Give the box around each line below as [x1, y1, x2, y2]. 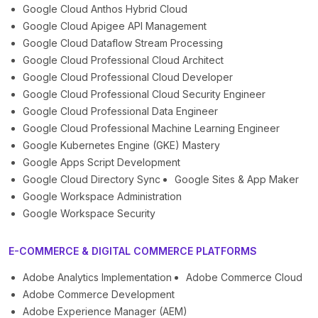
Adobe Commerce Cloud [186, 271, 302, 284]
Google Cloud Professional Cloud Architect [23, 54, 224, 67]
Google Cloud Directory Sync [23, 173, 160, 186]
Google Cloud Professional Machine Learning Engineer [23, 122, 280, 135]
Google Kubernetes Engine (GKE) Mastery [23, 139, 220, 152]
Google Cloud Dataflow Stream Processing [23, 37, 223, 50]
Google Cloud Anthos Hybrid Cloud [23, 3, 187, 16]
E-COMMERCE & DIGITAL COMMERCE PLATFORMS [9, 245, 257, 258]
